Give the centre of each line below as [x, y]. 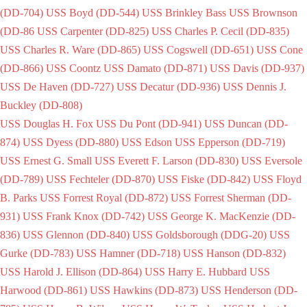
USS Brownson [263, 12]
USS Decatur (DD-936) [168, 86]
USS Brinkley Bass [184, 12]
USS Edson [147, 142]
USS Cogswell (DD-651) [198, 49]
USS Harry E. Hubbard [196, 271]
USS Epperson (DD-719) [230, 142]
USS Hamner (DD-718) [128, 253]
